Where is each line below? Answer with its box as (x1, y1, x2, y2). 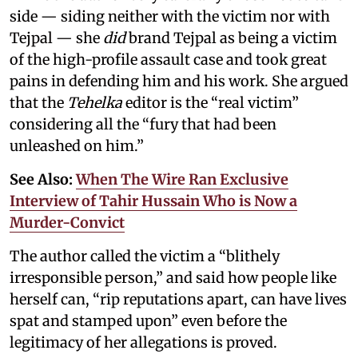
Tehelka (67, 93, 125, 112)
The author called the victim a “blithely (10, 246, 280, 265)
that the (10, 93, 67, 112)
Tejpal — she (10, 28, 103, 47)
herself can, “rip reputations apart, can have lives (10, 289, 347, 308)
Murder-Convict (10, 213, 125, 232)
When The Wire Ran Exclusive (76, 169, 288, 189)
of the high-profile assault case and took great (10, 50, 327, 69)
